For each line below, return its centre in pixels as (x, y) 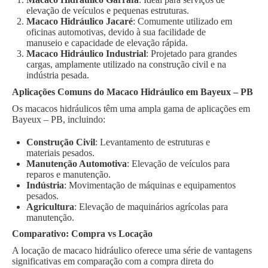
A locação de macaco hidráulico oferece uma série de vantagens (132, 251)
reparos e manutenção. (68, 174)
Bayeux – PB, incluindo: (59, 119)
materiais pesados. (60, 153)
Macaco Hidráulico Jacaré (80, 22)
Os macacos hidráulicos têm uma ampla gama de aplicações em (131, 108)
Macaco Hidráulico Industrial (86, 54)
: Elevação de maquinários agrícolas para (151, 206)
